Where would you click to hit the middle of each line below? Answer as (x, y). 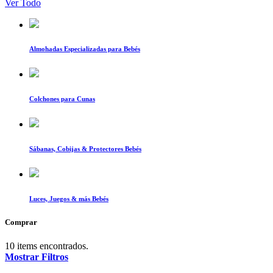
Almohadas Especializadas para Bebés (85, 49)
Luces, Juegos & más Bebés (69, 199)
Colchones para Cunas (62, 99)
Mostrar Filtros (37, 257)
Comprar (21, 222)
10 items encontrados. (47, 246)
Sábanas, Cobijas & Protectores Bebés (85, 149)
